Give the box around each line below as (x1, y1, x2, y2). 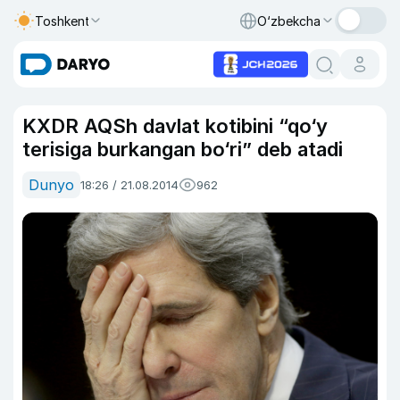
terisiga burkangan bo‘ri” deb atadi (22, 137, 343, 161)
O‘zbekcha (257, 12, 321, 29)
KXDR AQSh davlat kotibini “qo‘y (22, 114, 328, 137)
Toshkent (35, 12, 90, 29)
